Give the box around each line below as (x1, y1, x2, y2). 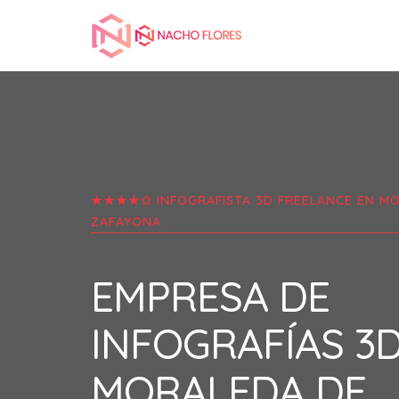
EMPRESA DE (91, 270, 330, 322)
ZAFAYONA (91, 213, 161, 230)
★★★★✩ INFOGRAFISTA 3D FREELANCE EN (91, 191, 379, 208)
